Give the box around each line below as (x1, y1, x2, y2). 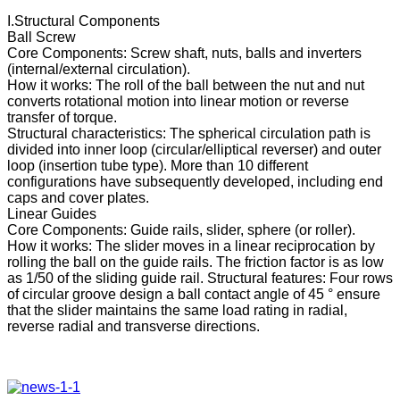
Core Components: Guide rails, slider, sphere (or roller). (7, 221, 355, 237)
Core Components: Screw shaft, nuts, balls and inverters (7, 45, 362, 61)
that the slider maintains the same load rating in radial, (7, 302, 347, 318)
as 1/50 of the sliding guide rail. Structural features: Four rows (7, 270, 393, 286)
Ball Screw (7, 29, 76, 45)
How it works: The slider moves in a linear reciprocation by (7, 237, 375, 254)
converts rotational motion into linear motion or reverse (7, 93, 349, 109)
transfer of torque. (7, 109, 117, 125)
